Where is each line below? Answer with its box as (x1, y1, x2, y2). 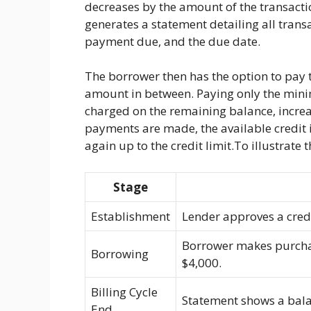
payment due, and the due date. (85, 33, 260, 49)
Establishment (91, 208, 170, 224)
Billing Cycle (91, 283, 158, 300)
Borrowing (91, 245, 149, 262)
